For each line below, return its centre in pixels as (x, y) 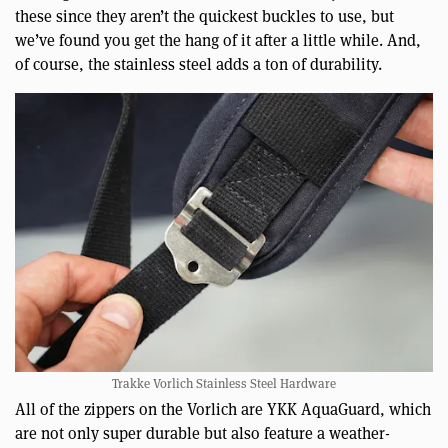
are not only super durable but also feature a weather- (202, 433)
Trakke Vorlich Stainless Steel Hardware (224, 383)
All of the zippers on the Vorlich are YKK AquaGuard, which (223, 409)
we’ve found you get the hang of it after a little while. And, (218, 41)
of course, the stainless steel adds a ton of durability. (198, 65)
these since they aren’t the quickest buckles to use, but (204, 17)
